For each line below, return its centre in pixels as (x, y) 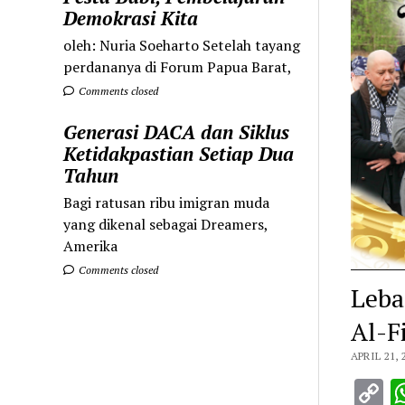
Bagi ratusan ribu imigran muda (167, 202)
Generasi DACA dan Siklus (177, 132)
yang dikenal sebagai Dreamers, (166, 224)
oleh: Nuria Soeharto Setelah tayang (182, 45)
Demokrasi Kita (131, 18)
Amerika (91, 245)
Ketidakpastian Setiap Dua (179, 153)
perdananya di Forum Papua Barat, (178, 66)
